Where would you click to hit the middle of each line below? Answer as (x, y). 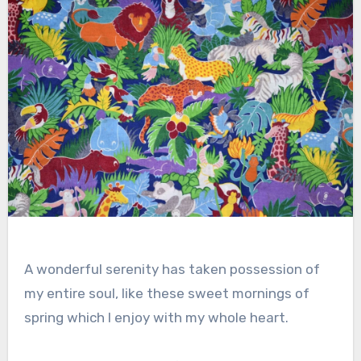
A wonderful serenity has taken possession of (172, 269)
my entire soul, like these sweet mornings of (166, 293)
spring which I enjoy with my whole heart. (156, 317)
